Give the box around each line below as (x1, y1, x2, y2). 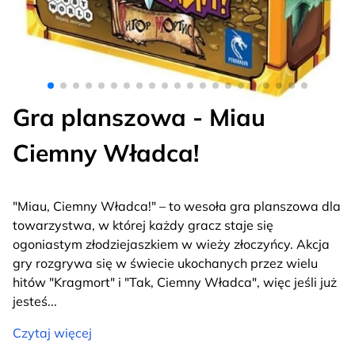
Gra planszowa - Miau (13, 102, 265, 133)
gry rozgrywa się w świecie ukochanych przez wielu (13, 255, 318, 272)
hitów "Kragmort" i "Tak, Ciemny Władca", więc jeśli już (13, 274, 337, 291)
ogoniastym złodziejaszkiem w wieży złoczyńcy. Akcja (13, 236, 330, 253)
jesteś (13, 293, 48, 310)
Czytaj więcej (13, 325, 92, 342)
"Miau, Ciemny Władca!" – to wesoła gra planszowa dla (13, 198, 341, 215)
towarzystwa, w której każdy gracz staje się (13, 217, 273, 234)
